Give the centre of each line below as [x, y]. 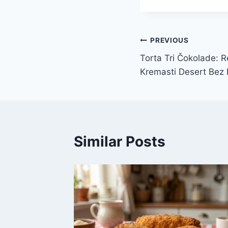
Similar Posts [120, 141]
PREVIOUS [169, 40]
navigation [176, 65]
